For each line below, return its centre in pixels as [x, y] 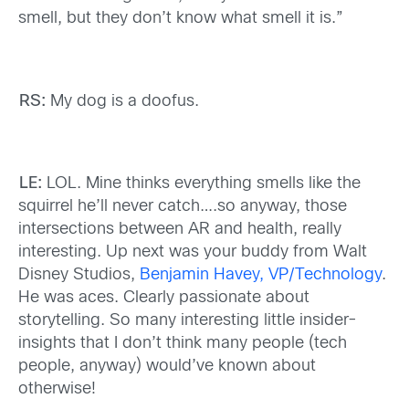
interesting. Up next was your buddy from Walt [193, 253]
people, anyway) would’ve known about [167, 367]
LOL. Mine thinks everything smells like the [201, 184]
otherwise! [57, 390]
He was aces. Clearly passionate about [164, 299]
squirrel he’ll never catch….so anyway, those [183, 207]
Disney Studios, [79, 276]
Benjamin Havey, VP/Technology [261, 276]
